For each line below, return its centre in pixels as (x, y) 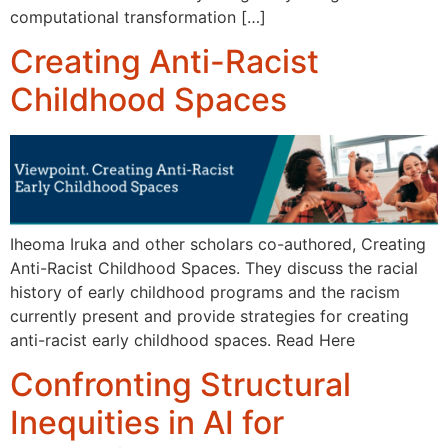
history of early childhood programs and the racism (205, 291)
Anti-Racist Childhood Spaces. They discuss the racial (214, 267)
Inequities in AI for (147, 423)
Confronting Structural (180, 385)
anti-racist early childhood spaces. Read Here (182, 339)
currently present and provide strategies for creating (209, 315)
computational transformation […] (138, 16)
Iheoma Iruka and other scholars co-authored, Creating (218, 243)
